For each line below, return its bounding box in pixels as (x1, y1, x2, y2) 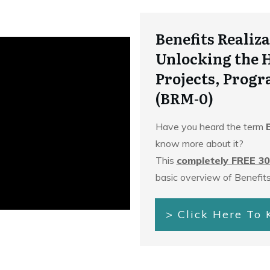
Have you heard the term (155, 121, 266, 133)
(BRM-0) (155, 87, 213, 108)
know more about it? (155, 137, 246, 149)
